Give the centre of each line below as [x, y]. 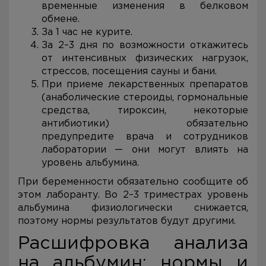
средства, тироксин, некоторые [145, 111]
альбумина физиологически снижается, [133, 208]
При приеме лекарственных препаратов [145, 85]
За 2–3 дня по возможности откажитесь [145, 45]
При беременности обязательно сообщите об [133, 182]
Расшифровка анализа [133, 244]
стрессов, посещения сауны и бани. [129, 72]
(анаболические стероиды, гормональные [145, 98]
